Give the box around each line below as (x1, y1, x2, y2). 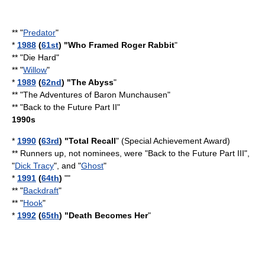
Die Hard (23, 53, 56, 62)
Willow (23, 65, 47, 75)
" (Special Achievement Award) (116, 136, 230, 146)
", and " (54, 161, 81, 170)
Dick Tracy (15, 161, 54, 170)
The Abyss (71, 77, 114, 87)
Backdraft (23, 186, 59, 195)
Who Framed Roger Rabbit (68, 40, 174, 50)
